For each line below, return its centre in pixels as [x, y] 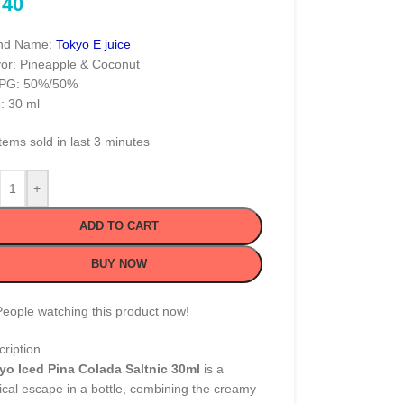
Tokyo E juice [93, 44]
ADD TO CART [119, 226]
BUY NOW [119, 264]
